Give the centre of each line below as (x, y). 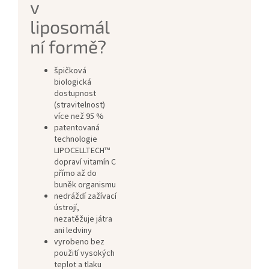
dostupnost (75, 94)
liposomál (70, 27)
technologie (76, 140)
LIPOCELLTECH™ (82, 151)
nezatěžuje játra (83, 219)
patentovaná (77, 128)
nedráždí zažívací (85, 197)
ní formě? (68, 47)
